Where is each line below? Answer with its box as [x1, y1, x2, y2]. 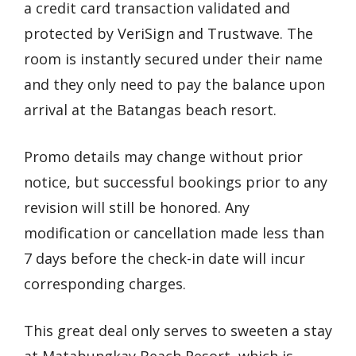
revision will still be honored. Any [24, 198, 250, 218]
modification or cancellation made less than [24, 223, 324, 243]
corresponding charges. [24, 274, 186, 294]
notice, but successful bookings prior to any [24, 172, 327, 192]
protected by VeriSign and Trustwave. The [24, 24, 313, 44]
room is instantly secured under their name [24, 49, 323, 69]
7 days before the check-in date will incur [24, 249, 305, 269]
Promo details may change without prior [24, 147, 303, 167]
